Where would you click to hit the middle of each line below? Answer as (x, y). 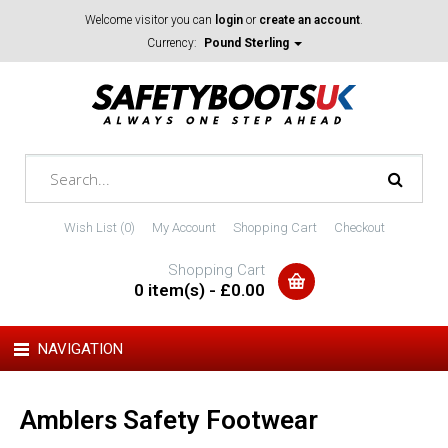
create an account (309, 20)
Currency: (173, 43)
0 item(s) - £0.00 (199, 290)
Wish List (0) (99, 227)
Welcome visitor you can (150, 20)
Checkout (359, 227)
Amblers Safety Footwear (169, 420)
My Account (183, 227)
